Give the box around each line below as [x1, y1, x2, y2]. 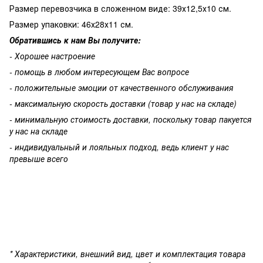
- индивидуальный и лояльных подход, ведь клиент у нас [9, 141, 229, 153]
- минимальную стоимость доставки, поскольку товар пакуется [9, 113, 251, 125]
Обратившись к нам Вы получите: [9, 34, 141, 46]
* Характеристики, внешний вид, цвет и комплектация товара [9, 248, 245, 259]
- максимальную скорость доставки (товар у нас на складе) [9, 97, 237, 109]
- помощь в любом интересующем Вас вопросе [9, 66, 194, 77]
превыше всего [9, 153, 68, 164]
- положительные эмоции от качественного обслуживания [9, 82, 238, 93]
